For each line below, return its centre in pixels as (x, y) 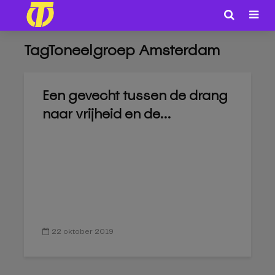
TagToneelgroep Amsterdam (122, 50)
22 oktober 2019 (83, 231)
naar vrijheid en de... (107, 114)
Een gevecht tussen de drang (135, 95)
